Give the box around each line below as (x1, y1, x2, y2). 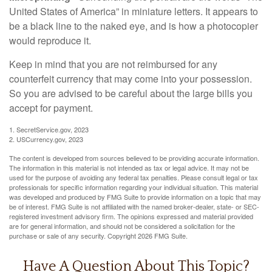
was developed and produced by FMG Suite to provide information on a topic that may (9, 191, 261, 202)
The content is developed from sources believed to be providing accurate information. (9, 152, 259, 163)
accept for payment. (9, 100, 93, 115)
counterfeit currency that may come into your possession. (9, 71, 252, 86)
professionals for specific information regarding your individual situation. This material (9, 182, 258, 192)
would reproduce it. (9, 33, 91, 47)
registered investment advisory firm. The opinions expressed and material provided (9, 211, 253, 221)
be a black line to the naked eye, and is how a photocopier (9, 18, 258, 33)
